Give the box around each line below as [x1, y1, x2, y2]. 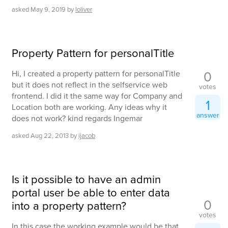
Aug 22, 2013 [31, 130, 69, 140]
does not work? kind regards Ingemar [12, 112, 142, 124]
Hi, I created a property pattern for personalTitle [12, 67, 180, 79]
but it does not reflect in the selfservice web [12, 78, 167, 90]
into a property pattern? [12, 197, 126, 213]
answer [196, 110, 219, 121]
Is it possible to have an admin [12, 170, 161, 187]
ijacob [78, 130, 95, 140]
